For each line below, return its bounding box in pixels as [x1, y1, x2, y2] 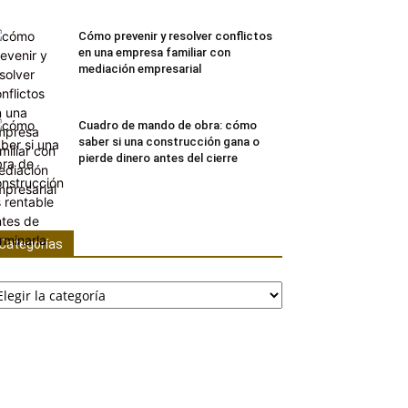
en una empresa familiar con [78, 46, 230, 59]
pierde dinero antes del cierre [78, 151, 238, 165]
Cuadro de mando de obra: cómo [78, 118, 257, 132]
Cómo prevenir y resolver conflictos [78, 29, 272, 43]
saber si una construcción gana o [78, 135, 260, 148]
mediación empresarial [78, 62, 201, 76]
